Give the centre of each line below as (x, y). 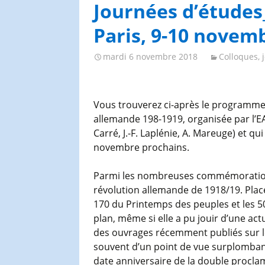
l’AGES (80, 24)
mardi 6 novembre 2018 (150, 56)
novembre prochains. (141, 147)
